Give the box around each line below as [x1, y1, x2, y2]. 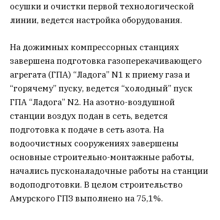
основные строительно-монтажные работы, [10, 151, 194, 163]
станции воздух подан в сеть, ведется [10, 110, 168, 121]
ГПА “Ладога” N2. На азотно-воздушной [10, 96, 175, 108]
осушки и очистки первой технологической [10, 1, 194, 12]
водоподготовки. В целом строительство [10, 179, 183, 190]
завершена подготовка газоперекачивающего [10, 55, 202, 66]
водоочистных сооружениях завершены [10, 137, 179, 149]
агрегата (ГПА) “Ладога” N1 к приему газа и [10, 69, 190, 80]
